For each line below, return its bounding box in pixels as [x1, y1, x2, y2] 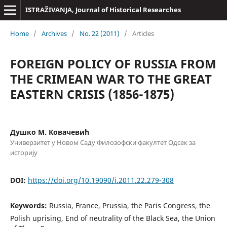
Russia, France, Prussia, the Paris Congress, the [49, 200, 210, 210]
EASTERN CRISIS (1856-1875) [10, 85, 174, 102]
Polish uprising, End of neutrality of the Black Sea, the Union [10, 213, 215, 223]
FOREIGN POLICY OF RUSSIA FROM [10, 55, 216, 72]
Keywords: [10, 200, 49, 210]
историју [10, 147, 37, 157]
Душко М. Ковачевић [10, 127, 89, 137]
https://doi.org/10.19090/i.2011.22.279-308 [27, 175, 174, 185]
